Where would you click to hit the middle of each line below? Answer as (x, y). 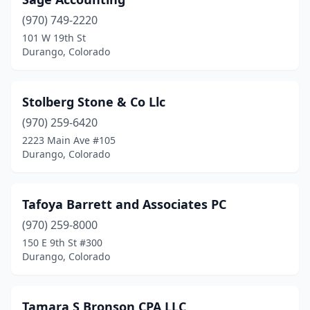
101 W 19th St (54, 38)
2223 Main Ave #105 (69, 140)
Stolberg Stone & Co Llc (94, 102)
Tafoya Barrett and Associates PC (124, 204)
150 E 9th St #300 (62, 243)
